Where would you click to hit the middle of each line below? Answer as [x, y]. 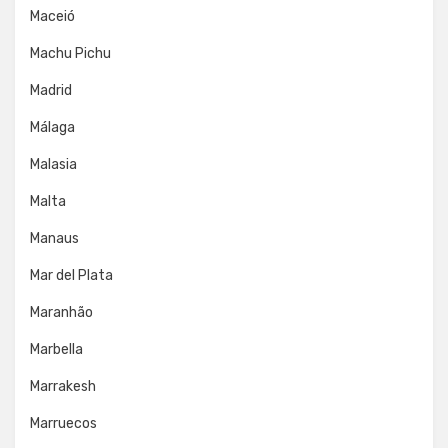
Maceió [52, 16]
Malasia [53, 164]
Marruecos [63, 423]
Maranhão [61, 312]
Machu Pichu [70, 53]
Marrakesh [63, 386]
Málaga [52, 127]
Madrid [51, 90]
